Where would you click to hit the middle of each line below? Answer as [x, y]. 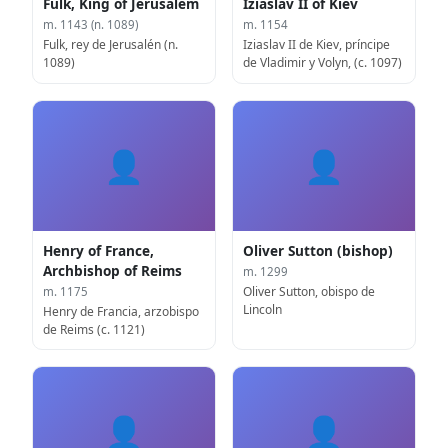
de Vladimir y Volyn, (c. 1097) [323, 63]
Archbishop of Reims [113, 271]
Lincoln [263, 310]
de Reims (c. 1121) [94, 330]
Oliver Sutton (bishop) [318, 251]
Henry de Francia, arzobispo [121, 312]
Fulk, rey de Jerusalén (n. [111, 45]
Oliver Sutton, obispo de [309, 292]
